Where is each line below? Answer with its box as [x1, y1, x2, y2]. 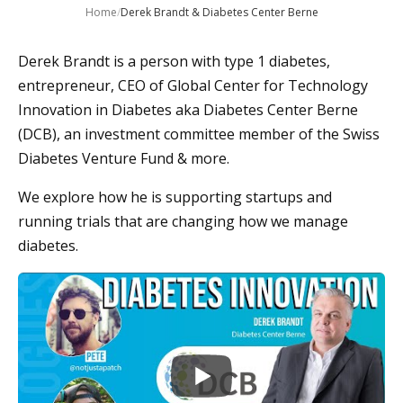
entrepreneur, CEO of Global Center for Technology [18, 76, 368, 96]
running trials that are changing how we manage [18, 211, 348, 232]
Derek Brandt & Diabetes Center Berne [120, 4, 318, 21]
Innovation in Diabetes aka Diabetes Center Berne [18, 100, 358, 121]
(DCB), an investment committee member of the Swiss [18, 124, 380, 145]
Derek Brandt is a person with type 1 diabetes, [18, 51, 330, 72]
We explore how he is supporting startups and [18, 187, 332, 208]
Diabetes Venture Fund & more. [18, 148, 229, 169]
